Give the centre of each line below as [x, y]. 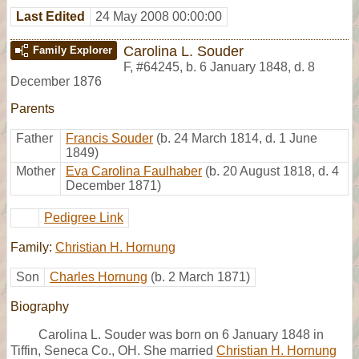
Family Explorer [73, 50]
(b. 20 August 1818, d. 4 [272, 171]
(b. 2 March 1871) [200, 276]
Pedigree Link [84, 217]
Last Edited [50, 16]
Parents [32, 108]
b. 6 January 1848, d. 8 [250, 67]
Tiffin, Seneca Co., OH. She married [113, 350]
